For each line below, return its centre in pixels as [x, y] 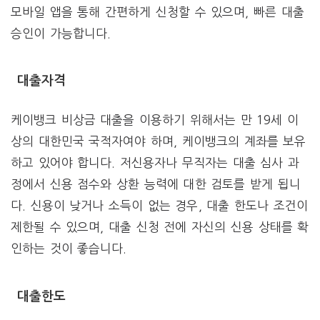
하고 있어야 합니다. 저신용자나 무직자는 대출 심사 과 [155, 163]
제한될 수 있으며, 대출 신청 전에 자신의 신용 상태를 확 [160, 227]
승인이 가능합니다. [61, 33]
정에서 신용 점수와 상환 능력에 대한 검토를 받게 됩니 [156, 184]
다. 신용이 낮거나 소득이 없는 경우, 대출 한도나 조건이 [159, 206]
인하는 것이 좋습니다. [69, 249]
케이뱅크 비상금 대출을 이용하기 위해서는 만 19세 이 [155, 120]
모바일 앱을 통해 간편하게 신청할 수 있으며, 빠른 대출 [157, 11]
